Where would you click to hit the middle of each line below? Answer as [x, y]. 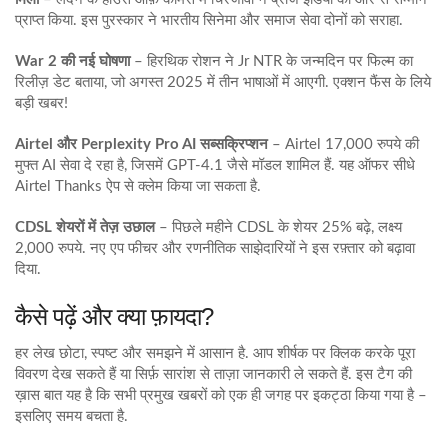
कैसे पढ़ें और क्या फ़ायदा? [114, 316]
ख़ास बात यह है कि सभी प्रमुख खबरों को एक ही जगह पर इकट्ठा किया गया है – [221, 395]
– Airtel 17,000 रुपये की [343, 144]
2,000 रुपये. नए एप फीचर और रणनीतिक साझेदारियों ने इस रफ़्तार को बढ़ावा [215, 248]
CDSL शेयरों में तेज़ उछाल [85, 227]
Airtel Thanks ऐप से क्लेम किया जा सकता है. [138, 186]
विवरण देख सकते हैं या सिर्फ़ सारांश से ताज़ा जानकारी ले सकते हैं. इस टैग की [213, 374]
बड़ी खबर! [41, 103]
